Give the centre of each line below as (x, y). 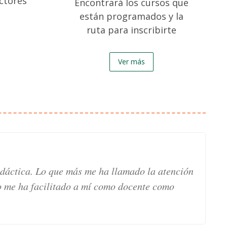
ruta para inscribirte (132, 30)
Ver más (132, 62)
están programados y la (132, 16)
